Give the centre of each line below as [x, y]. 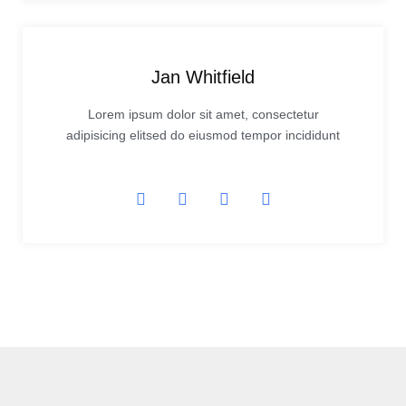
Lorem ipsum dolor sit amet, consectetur [203, 115]
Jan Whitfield [203, 77]
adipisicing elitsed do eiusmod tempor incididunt [203, 135]
